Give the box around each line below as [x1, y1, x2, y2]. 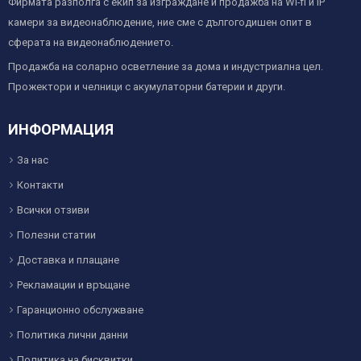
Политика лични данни [17, 328, 128, 341]
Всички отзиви [17, 203, 89, 216]
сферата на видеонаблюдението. [8, 35, 173, 48]
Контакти [17, 178, 64, 191]
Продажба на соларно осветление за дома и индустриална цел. [8, 60, 323, 73]
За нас [17, 153, 48, 166]
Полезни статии [17, 228, 96, 241]
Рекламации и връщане [17, 278, 130, 291]
